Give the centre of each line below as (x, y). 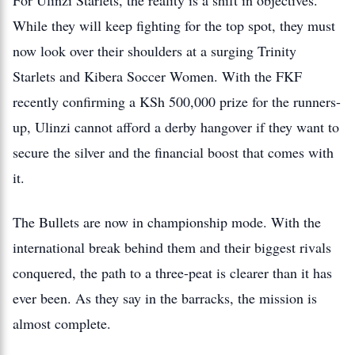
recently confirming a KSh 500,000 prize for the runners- (177, 101)
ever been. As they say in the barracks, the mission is (165, 298)
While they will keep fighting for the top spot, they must (174, 25)
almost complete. (62, 323)
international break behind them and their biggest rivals (172, 247)
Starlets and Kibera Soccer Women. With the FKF (157, 76)
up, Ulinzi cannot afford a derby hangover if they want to (176, 127)
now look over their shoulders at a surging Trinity (155, 51)
